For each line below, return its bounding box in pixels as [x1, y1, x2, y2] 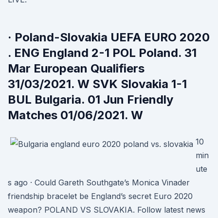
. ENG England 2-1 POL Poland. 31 [8, 46, 197, 60]
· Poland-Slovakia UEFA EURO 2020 [8, 30, 210, 44]
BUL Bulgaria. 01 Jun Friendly [8, 92, 173, 107]
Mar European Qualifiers [8, 61, 145, 75]
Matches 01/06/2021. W [8, 108, 143, 122]
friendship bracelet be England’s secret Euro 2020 [8, 191, 193, 201]
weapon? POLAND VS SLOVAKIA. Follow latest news [8, 205, 205, 215]
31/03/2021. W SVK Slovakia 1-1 [8, 77, 187, 91]
